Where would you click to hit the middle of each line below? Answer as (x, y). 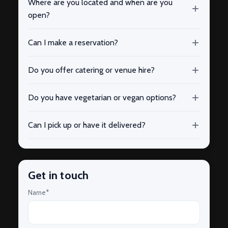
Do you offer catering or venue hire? (91, 70)
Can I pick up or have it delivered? (87, 125)
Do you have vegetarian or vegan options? (102, 98)
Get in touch (59, 176)
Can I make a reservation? (73, 43)
